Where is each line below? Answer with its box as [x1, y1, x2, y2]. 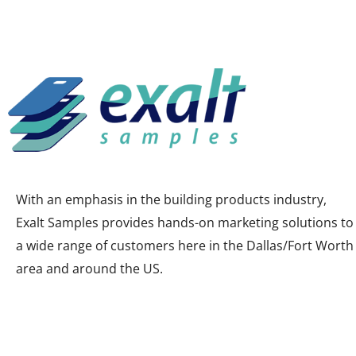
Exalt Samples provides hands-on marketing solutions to [16, 214, 354, 232]
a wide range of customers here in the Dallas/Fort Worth [16, 237, 354, 255]
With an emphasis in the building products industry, [16, 191, 327, 209]
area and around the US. [16, 260, 163, 278]
